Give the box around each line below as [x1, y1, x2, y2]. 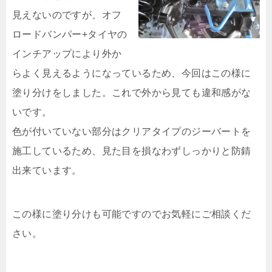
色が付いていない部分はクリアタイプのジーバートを [12, 126, 251, 137]
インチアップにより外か [12, 49, 122, 59]
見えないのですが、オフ [12, 10, 122, 20]
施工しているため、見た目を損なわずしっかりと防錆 [12, 146, 251, 156]
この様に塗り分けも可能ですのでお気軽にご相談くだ [12, 209, 251, 219]
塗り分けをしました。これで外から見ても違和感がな [12, 87, 251, 98]
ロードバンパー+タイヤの [12, 29, 127, 39]
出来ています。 [12, 165, 82, 175]
